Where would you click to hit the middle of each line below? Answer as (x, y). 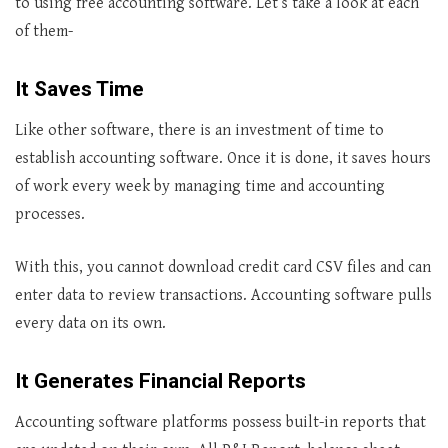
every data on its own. (90, 323)
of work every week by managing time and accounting (200, 186)
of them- (44, 31)
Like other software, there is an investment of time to (199, 130)
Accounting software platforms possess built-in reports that (220, 422)
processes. (50, 214)
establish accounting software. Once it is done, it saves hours (223, 158)
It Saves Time (79, 89)
